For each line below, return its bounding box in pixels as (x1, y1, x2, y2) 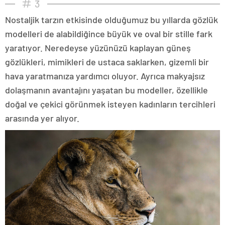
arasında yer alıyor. (5, 112, 79, 124)
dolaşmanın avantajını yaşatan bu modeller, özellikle (5, 84, 208, 95)
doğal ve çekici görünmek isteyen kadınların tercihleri (5, 98, 215, 109)
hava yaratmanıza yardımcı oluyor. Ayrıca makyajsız (5, 70, 205, 81)
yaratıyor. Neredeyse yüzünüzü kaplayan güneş (5, 42, 191, 53)
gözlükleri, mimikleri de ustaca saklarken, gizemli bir (5, 56, 209, 67)
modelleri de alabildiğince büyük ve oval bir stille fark (5, 28, 212, 39)
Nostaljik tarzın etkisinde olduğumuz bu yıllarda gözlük (5, 14, 218, 25)
